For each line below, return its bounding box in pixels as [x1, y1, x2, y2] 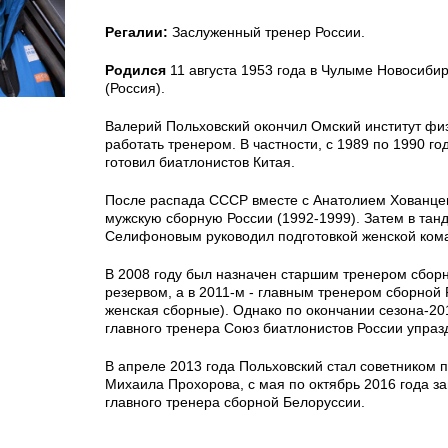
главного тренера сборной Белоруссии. [105, 394, 365, 410]
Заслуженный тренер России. [168, 24, 365, 40]
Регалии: [105, 24, 168, 40]
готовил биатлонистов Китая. [105, 154, 295, 170]
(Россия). [105, 80, 165, 96]
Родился [105, 62, 166, 78]
